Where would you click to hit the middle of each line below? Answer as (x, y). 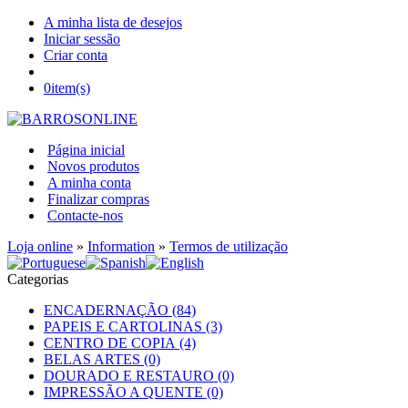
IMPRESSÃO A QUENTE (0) (133, 392)
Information (121, 246)
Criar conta (76, 55)
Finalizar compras (98, 199)
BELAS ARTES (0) (102, 359)
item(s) (71, 88)
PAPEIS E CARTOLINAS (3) (133, 326)
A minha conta (89, 183)
